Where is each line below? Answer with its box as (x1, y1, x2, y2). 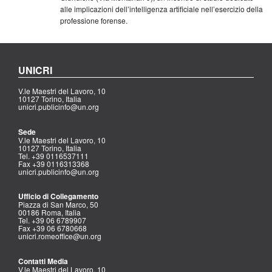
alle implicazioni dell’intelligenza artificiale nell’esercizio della (60, 4, 263, 15)
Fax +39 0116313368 (18, 158, 89, 169)
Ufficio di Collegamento (18, 191, 98, 202)
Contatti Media (18, 255, 68, 267)
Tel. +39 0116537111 (18, 150, 89, 161)
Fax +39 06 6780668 (18, 223, 87, 234)
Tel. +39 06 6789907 (18, 215, 86, 226)
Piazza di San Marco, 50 (18, 199, 98, 210)
